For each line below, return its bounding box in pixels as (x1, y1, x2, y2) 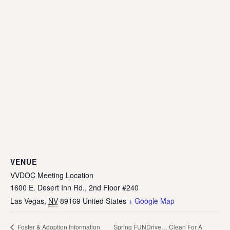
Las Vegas (10, 195, 44, 206)
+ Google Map (128, 195, 175, 206)
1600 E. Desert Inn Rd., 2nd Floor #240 (10, 182, 139, 193)
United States (83, 195, 126, 206)
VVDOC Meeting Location (10, 169, 93, 180)
